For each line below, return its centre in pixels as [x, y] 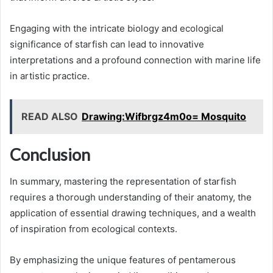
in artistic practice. [50, 76]
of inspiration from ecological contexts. [94, 229]
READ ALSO [50, 116]
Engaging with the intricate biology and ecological [117, 28]
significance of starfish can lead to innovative [107, 44]
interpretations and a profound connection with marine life [135, 60]
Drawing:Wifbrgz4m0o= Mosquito [164, 116]
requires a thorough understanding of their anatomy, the [131, 197]
